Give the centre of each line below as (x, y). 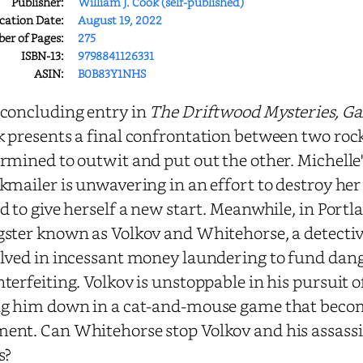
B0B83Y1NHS (112, 73)
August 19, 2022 (120, 20)
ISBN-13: (43, 56)
